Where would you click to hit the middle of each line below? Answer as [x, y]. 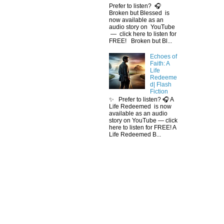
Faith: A [159, 63]
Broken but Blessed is [139, 13]
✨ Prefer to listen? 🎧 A [141, 100]
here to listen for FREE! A [142, 128]
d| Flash [160, 84]
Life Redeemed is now [140, 107]
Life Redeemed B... [135, 135]
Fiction [159, 91]
